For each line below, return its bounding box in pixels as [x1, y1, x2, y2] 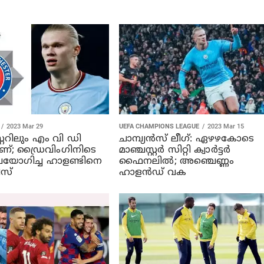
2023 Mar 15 [207, 122, 244, 130]
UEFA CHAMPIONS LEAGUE [118, 122, 199, 130]
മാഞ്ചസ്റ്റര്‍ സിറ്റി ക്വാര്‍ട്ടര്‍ [118, 144, 231, 156]
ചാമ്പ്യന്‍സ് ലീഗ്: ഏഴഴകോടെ [118, 133, 255, 145]
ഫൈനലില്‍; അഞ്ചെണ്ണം [118, 155, 235, 167]
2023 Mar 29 [6, 122, 43, 130]
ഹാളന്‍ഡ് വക [118, 166, 187, 179]
